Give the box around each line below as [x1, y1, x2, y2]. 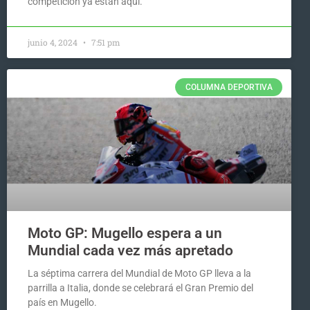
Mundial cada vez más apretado [28, 242, 233, 259]
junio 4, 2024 [28, 36, 80, 48]
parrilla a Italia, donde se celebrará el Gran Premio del [28, 282, 253, 294]
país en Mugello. [28, 297, 97, 309]
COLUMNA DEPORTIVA [185, 82, 273, 92]
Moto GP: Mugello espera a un [28, 225, 222, 242]
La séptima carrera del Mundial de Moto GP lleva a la [28, 268, 251, 280]
